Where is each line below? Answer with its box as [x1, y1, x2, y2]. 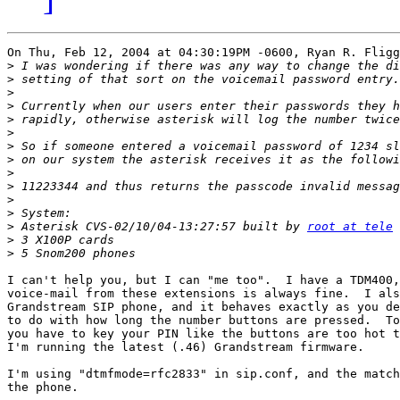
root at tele [307, 220, 393, 234]
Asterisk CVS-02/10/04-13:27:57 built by [14, 220, 307, 234]
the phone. [7, 380, 79, 395]
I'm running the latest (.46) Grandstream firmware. [7, 340, 364, 354]
